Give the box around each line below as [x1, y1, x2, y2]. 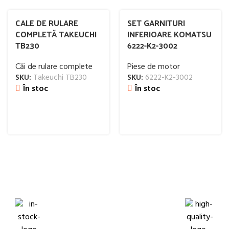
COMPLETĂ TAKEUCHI [15, 27, 97, 41]
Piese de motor [127, 60, 180, 74]
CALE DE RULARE [15, 15, 78, 30]
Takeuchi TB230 [33, 72, 87, 84]
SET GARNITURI [127, 15, 185, 30]
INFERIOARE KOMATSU [127, 27, 212, 41]
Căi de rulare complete [15, 60, 93, 74]
